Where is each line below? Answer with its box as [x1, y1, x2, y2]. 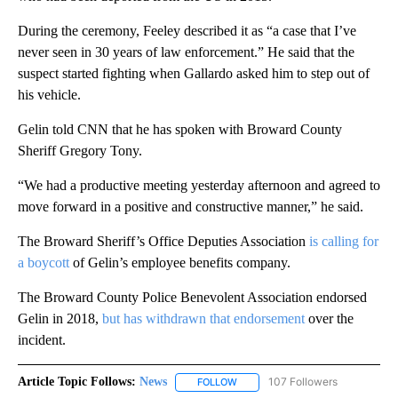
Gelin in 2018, [18, 311, 102, 327]
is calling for [309, 234, 378, 250]
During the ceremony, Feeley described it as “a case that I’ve [18, 23, 356, 39]
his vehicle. [18, 87, 81, 103]
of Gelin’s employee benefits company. [69, 255, 291, 271]
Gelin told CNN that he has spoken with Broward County [18, 122, 342, 138]
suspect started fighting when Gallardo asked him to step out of [18, 66, 370, 82]
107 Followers [268, 375, 338, 389]
